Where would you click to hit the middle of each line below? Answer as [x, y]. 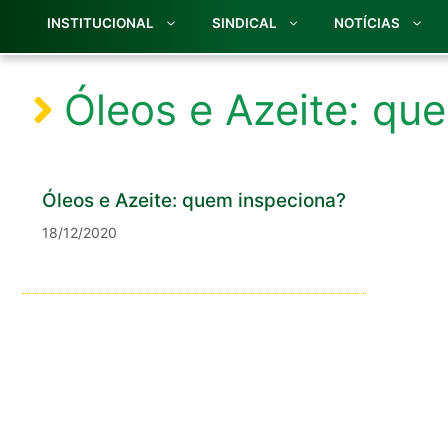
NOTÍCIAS [367, 23]
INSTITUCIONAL [100, 23]
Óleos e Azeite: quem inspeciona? [194, 201]
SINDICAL [244, 23]
